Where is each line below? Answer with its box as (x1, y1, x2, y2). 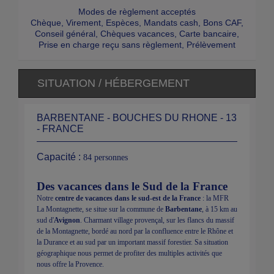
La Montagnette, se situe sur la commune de (37, 204, 165, 213)
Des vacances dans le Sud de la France (37, 179, 228, 193)
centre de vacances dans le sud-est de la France (55, 193, 201, 202)
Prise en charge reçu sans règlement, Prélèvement (39, 39, 235, 50)
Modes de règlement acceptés (78, 6, 196, 17)
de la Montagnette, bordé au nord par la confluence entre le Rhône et (37, 226, 233, 235)
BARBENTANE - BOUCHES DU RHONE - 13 (37, 112, 237, 123)
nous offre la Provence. (37, 259, 106, 268)
